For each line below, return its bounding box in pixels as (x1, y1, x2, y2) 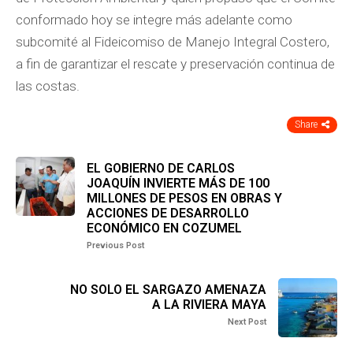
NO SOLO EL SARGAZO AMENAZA (70, 282, 266, 297)
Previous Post (87, 240, 144, 251)
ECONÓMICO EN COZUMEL (87, 221, 242, 236)
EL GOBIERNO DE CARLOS (87, 161, 235, 176)
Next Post (228, 317, 266, 327)
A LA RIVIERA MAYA (152, 297, 266, 312)
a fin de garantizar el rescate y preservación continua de (16, 56, 335, 72)
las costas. (16, 78, 80, 94)
